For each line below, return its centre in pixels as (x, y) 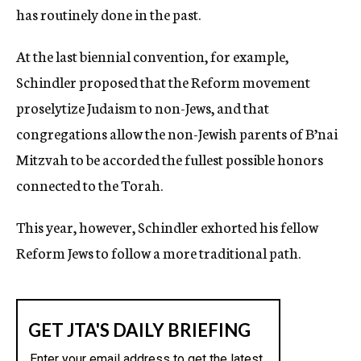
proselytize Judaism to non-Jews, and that (143, 107)
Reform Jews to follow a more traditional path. (158, 252)
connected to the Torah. (89, 185)
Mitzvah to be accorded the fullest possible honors (170, 159)
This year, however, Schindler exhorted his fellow (167, 226)
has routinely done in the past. (108, 14)
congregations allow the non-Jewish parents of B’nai (177, 133)
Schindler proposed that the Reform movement (163, 81)
